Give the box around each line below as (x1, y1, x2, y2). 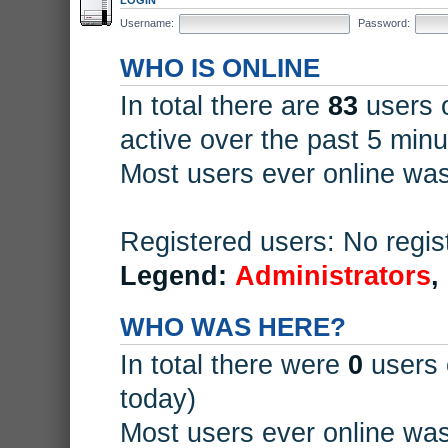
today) (120, 383, 196, 414)
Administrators (235, 260, 431, 291)
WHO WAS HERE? (120, 312, 346, 341)
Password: (358, 16, 410, 29)
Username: (120, 16, 174, 29)
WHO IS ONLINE (120, 53, 320, 82)
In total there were (120, 349, 348, 380)
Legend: (120, 260, 235, 291)
